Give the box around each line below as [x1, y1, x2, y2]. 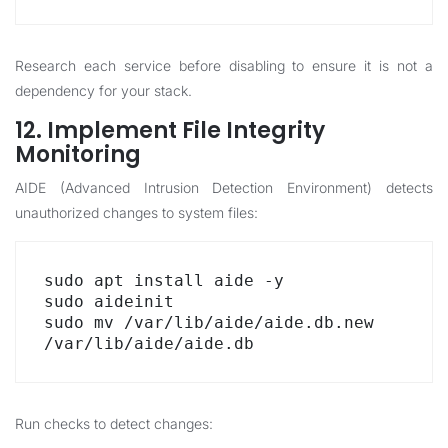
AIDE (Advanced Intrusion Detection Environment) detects [15, 179, 433, 196]
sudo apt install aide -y [44, 271, 284, 290]
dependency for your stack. [15, 82, 192, 99]
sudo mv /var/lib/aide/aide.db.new [44, 313, 374, 332]
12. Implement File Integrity [15, 115, 325, 146]
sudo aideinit [44, 292, 174, 311]
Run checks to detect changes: [15, 415, 213, 432]
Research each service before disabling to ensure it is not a [15, 57, 433, 74]
